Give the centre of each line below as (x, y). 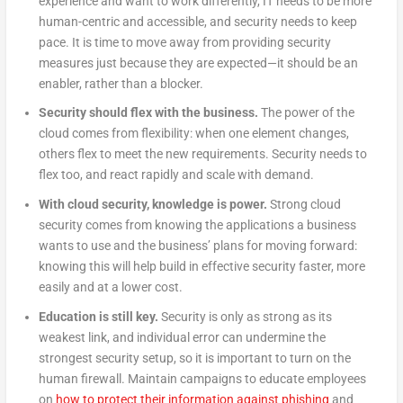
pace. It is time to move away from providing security (184, 42)
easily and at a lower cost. (110, 287)
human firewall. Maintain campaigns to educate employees (202, 378)
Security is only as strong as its (246, 316)
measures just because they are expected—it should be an (198, 63)
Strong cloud (304, 205)
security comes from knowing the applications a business (197, 225)
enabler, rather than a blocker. (121, 83)
